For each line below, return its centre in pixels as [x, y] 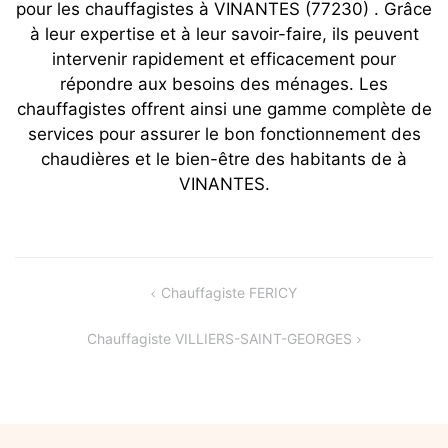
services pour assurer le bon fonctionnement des [224, 133]
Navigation [70, 293]
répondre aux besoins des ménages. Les [224, 83]
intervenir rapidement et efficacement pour [224, 58]
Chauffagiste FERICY [228, 292]
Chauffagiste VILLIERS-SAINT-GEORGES [219, 338]
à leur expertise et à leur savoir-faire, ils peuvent [224, 33]
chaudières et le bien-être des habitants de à [224, 158]
